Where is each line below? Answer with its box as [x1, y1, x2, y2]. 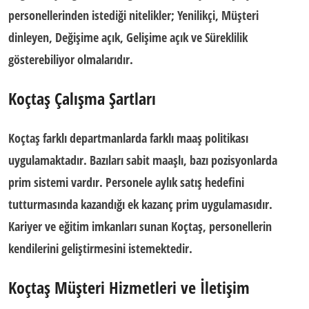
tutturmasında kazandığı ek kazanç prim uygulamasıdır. [8, 196, 272, 212]
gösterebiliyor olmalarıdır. [8, 51, 133, 68]
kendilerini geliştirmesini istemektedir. [8, 240, 192, 257]
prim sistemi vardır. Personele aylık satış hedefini [8, 174, 244, 190]
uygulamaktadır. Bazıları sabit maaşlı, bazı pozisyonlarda [8, 152, 277, 168]
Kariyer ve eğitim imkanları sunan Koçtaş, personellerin [8, 218, 272, 235]
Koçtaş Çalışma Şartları [8, 87, 156, 110]
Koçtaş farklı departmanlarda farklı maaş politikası [8, 130, 248, 146]
